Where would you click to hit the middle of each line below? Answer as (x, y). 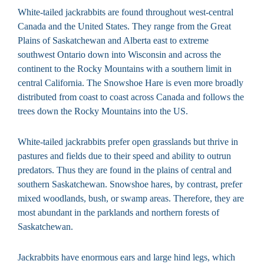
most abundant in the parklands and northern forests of (118, 213)
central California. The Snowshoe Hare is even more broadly (131, 83)
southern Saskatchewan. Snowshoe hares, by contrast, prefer (130, 184)
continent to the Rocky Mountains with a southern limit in (125, 69)
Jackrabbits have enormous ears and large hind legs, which (126, 258)
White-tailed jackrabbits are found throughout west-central (126, 12)
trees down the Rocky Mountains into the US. (103, 111)
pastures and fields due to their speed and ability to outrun (124, 156)
